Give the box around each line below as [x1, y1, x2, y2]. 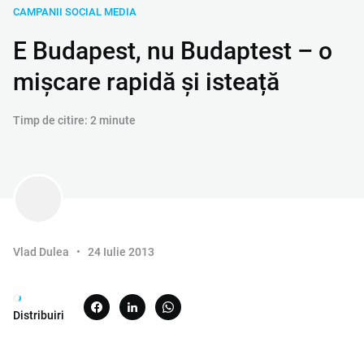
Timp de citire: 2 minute [13, 113, 136, 127]
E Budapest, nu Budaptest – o [13, 36, 332, 65]
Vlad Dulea [13, 245, 69, 258]
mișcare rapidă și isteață [13, 67, 279, 96]
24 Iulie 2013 [88, 245, 154, 258]
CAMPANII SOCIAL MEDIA [13, 5, 136, 18]
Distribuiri [13, 308, 64, 322]
